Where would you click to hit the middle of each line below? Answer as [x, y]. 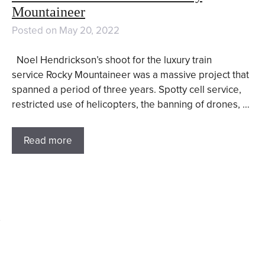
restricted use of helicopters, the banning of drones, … [130, 104]
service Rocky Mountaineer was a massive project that [130, 75]
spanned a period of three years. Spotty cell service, [126, 90]
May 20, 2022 [89, 30]
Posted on [35, 30]
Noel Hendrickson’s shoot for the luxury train [112, 60]
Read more [48, 140]
